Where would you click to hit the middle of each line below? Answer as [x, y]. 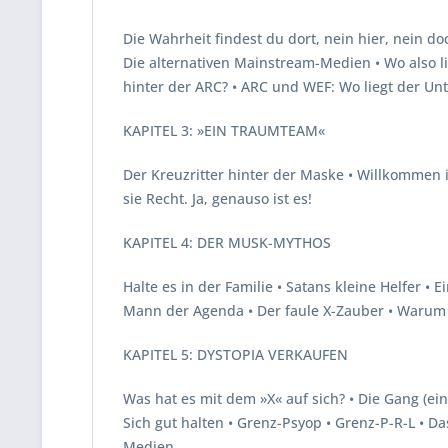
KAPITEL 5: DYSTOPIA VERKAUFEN [235, 354]
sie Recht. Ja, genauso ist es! [217, 198]
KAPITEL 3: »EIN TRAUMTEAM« [224, 130]
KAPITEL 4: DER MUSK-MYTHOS [227, 242]
